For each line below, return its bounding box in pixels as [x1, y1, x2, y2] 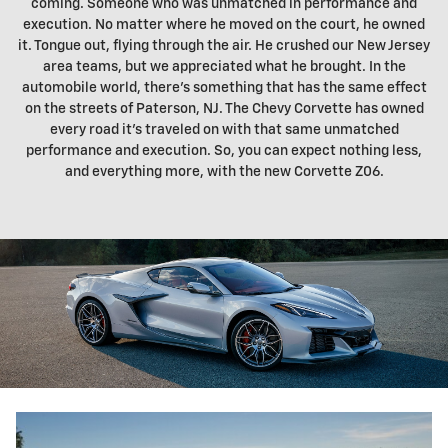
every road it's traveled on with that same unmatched [49, 123, 399, 137]
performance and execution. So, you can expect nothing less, [26, 144, 422, 158]
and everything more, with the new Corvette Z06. [64, 165, 384, 179]
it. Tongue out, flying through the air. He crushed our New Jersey [18, 39, 430, 53]
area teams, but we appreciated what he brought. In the [42, 60, 406, 74]
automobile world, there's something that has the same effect [21, 81, 427, 95]
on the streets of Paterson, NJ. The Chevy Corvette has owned [24, 102, 424, 116]
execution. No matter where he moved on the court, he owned [23, 18, 425, 32]
